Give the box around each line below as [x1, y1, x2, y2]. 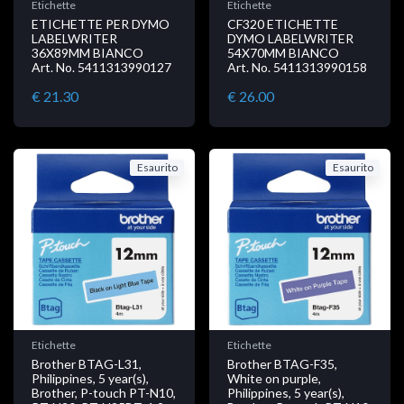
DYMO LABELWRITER [227, 30, 353, 46]
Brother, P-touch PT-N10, [32, 384, 176, 400]
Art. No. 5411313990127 [32, 59, 171, 75]
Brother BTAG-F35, [227, 355, 337, 372]
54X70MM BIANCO [227, 44, 339, 60]
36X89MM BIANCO [32, 44, 143, 60]
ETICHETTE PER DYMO [32, 15, 170, 32]
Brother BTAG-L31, [32, 355, 142, 372]
